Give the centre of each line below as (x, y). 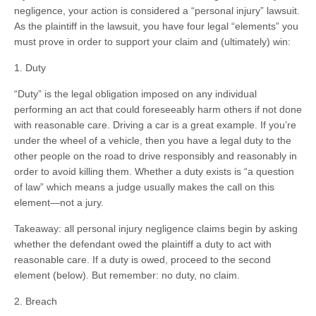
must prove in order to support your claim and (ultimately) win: (152, 42)
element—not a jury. (59, 202)
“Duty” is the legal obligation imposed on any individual (135, 94)
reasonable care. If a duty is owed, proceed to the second (142, 260)
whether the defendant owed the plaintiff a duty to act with (143, 244)
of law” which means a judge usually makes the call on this (144, 187)
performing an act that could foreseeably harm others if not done (158, 109)
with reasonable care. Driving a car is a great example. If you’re (155, 125)
